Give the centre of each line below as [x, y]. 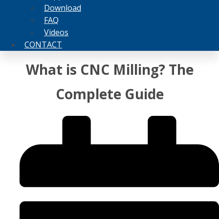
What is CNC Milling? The [109, 69]
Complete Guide [109, 94]
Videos [56, 32]
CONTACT [43, 44]
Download [63, 8]
